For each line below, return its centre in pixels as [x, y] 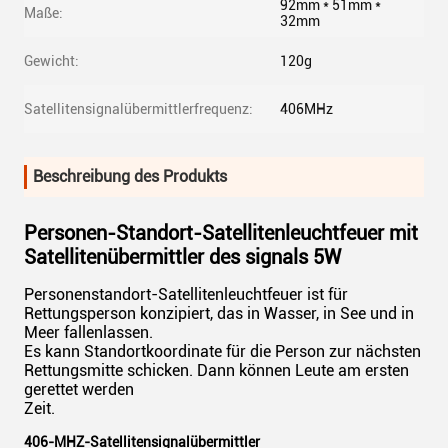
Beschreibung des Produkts [130, 176]
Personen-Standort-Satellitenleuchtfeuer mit [221, 233]
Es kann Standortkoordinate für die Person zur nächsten [222, 351]
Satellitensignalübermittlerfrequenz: [138, 109]
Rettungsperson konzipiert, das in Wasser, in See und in [219, 313]
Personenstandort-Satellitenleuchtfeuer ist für [186, 294]
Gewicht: [51, 61]
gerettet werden [79, 389]
